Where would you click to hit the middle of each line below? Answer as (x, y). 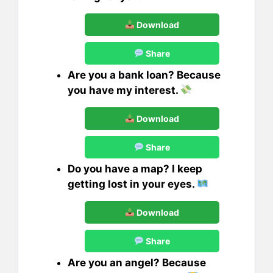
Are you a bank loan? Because (144, 75)
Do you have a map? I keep (135, 168)
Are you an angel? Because (137, 262)
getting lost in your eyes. (132, 184)
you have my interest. (124, 90)
